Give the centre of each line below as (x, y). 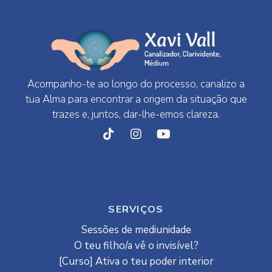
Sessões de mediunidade (136, 230)
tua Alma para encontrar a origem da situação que (136, 100)
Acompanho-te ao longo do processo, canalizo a (136, 84)
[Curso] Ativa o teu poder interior (136, 262)
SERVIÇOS (136, 210)
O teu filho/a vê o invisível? (136, 246)
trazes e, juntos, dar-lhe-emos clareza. (136, 115)
